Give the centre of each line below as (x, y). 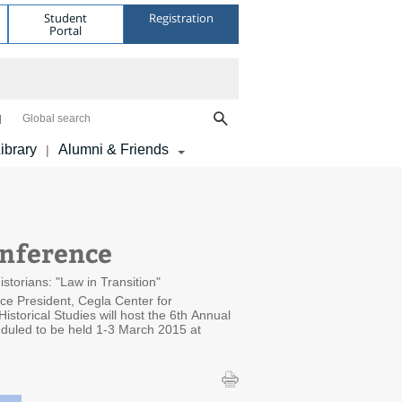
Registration (181, 17)
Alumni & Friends (114, 149)
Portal (66, 30)
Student (66, 17)
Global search (57, 118)
